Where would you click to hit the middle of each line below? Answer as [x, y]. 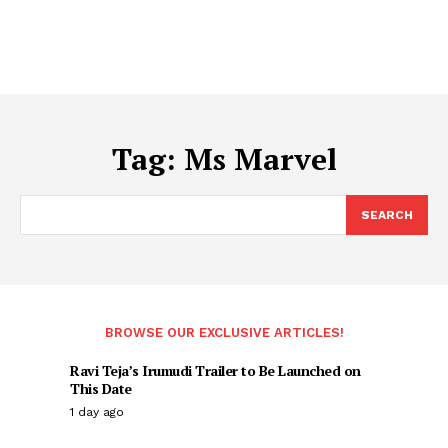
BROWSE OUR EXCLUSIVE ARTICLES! [224, 332]
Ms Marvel [260, 159]
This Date [101, 388]
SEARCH [387, 215]
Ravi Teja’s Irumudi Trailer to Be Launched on [215, 370]
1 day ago [97, 412]
